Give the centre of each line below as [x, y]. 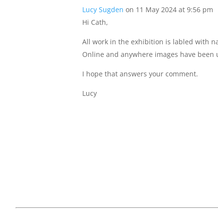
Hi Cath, [95, 22]
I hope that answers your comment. [140, 73]
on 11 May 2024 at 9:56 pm [170, 9]
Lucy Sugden [103, 9]
